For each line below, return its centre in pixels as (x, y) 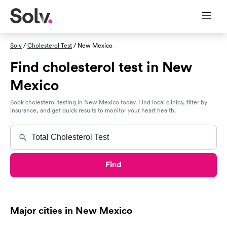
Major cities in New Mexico (71, 210)
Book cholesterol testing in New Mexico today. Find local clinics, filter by (109, 102)
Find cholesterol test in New (101, 67)
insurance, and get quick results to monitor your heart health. (93, 110)
